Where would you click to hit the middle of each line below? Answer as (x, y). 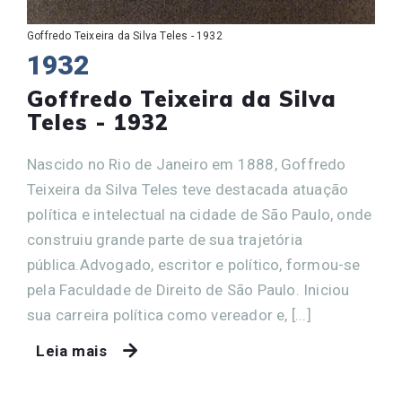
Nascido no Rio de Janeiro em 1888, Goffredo (187, 164)
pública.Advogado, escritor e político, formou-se (194, 264)
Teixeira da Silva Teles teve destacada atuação (188, 189)
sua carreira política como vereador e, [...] (169, 315)
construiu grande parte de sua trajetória (165, 239)
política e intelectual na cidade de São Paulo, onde (200, 214)
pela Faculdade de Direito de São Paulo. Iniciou (188, 289)
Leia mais (72, 350)
